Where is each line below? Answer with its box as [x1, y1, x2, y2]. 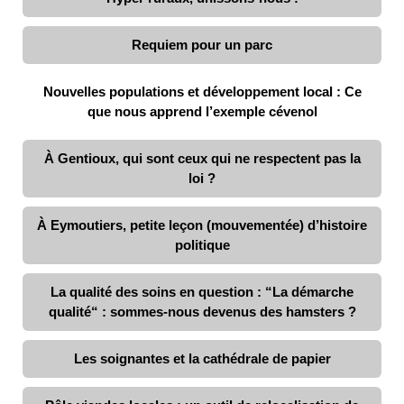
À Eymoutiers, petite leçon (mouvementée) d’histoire [37, 216, 367, 233]
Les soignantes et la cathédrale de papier [73, 350, 331, 366]
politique [174, 236, 230, 252]
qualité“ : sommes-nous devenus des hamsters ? [48, 303, 356, 319]
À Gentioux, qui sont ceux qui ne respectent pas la [43, 150, 361, 166]
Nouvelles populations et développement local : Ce [42, 83, 362, 99]
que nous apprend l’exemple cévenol [87, 103, 317, 119]
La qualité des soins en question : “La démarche [50, 283, 353, 299]
